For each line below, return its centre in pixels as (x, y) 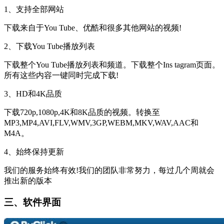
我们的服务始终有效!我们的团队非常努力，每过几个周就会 (109, 170)
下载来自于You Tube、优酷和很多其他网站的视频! (93, 27)
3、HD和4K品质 (33, 93)
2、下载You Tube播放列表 (49, 46)
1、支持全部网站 (34, 9)
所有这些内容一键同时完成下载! (61, 75)
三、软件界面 (32, 202)
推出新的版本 (28, 180)
